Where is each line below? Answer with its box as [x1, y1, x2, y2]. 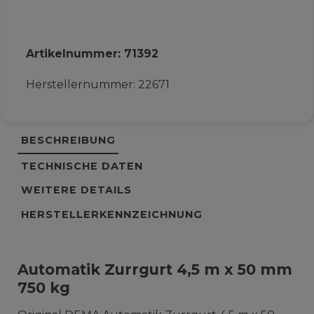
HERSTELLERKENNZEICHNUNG [20, 208, 203, 221]
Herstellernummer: [25, 78, 138, 92]
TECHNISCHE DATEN [20, 159, 143, 172]
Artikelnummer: [25, 47, 124, 61]
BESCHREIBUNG [20, 134, 116, 147]
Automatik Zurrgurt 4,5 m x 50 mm [17, 260, 292, 278]
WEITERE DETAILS [20, 184, 132, 197]
